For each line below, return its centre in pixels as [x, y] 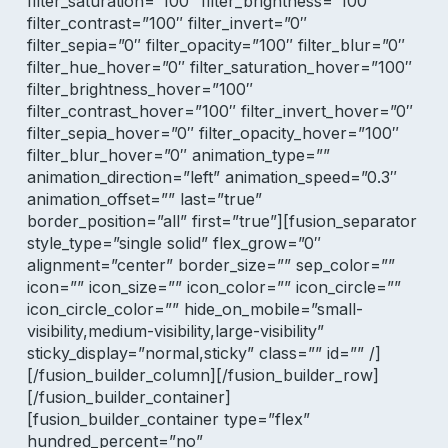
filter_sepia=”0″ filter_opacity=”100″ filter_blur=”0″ [215, 45]
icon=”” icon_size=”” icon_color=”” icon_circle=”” [213, 287]
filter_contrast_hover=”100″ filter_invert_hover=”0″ [219, 111]
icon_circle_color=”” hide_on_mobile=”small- [194, 309]
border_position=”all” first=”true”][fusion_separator [221, 221]
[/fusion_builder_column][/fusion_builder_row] [202, 375]
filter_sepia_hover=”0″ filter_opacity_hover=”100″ [212, 133]
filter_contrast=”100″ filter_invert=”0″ [166, 23]
